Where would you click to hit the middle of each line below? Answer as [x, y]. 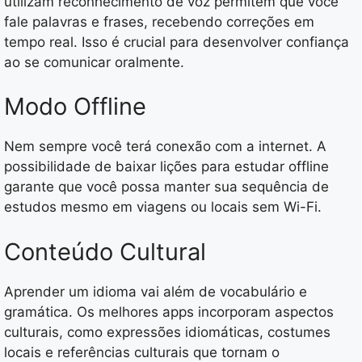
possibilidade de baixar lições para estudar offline [166, 167]
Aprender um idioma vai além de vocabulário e [156, 291]
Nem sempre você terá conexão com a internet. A [165, 147]
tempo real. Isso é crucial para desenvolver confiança [177, 42]
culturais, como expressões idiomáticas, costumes [167, 332]
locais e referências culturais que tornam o [142, 352]
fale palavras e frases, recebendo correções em [159, 21]
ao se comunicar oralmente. [94, 62]
